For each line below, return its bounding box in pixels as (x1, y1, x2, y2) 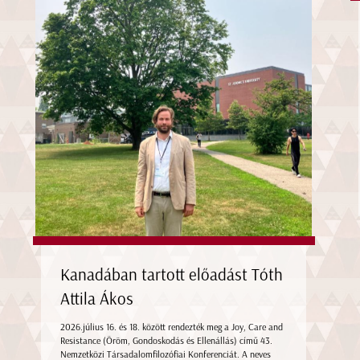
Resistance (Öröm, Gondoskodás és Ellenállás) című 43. (60, 335, 273, 347)
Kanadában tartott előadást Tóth (60, 264, 284, 285)
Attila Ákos (60, 288, 134, 309)
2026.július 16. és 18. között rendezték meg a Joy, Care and (60, 321, 284, 333)
